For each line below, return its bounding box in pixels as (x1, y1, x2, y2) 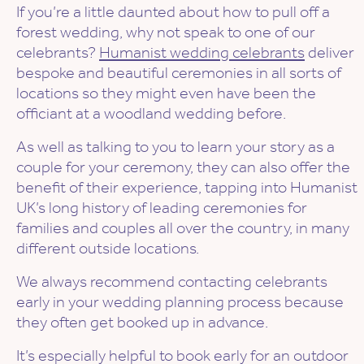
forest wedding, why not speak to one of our (16, 22, 315, 42)
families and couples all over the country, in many (16, 218, 349, 238)
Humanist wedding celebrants (99, 42, 305, 63)
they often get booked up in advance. (16, 312, 268, 332)
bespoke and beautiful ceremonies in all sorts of (16, 63, 341, 83)
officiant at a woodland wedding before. (16, 103, 286, 123)
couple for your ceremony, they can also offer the (16, 157, 350, 177)
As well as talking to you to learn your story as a (16, 136, 335, 157)
